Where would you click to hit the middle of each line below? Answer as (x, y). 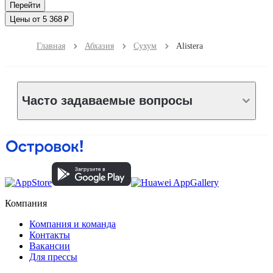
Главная (51, 46)
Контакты (50, 235)
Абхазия (99, 46)
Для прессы (53, 257)
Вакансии (50, 246)
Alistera (190, 46)
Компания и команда (73, 224)
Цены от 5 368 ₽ (39, 19)
